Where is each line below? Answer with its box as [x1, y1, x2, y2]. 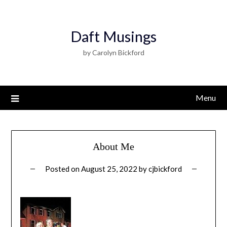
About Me [93, 141, 134, 153]
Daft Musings [70, 27, 157, 45]
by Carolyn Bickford [83, 48, 144, 57]
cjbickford [148, 164, 182, 174]
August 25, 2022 [81, 164, 137, 174]
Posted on [45, 164, 81, 174]
